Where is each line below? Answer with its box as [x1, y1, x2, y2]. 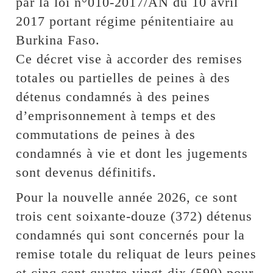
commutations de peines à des [16, 126, 196, 142]
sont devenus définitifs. [16, 164, 157, 180]
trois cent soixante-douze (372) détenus [16, 208, 253, 224]
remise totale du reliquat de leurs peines [16, 246, 257, 261]
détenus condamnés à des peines [16, 88, 211, 104]
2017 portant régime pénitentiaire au [16, 13, 235, 29]
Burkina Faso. [16, 32, 101, 48]
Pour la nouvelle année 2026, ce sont [16, 189, 238, 205]
